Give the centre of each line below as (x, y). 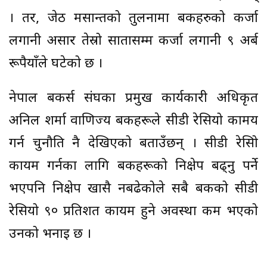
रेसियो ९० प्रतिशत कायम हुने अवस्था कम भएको (133, 212)
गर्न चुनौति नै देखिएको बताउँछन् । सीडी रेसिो (133, 144)
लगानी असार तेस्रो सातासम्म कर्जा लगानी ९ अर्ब (133, 41)
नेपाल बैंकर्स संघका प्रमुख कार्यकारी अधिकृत (133, 98)
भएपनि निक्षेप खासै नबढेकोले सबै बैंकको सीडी (133, 189)
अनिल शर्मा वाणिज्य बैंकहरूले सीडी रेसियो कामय (133, 121)
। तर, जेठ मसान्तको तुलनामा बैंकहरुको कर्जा (133, 18)
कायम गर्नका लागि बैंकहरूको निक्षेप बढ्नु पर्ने (133, 166)
